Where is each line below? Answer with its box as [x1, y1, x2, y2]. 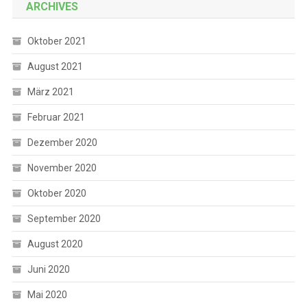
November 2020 [27, 162, 97, 173]
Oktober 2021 [27, 36, 86, 47]
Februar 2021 [27, 112, 85, 123]
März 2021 [27, 86, 74, 97]
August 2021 [27, 61, 83, 72]
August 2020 [27, 238, 83, 249]
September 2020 [27, 213, 101, 224]
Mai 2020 [27, 289, 67, 300]
